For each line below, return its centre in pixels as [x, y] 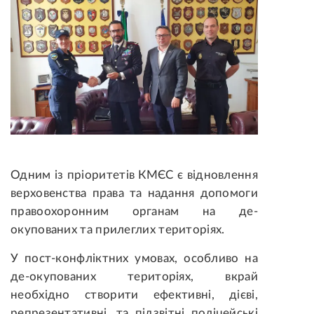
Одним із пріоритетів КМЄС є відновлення [134, 175]
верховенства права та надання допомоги [134, 193]
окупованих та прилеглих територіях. [118, 230]
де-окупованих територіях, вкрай [134, 277]
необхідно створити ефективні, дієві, [134, 295]
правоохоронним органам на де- [134, 212]
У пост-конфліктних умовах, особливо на [134, 259]
